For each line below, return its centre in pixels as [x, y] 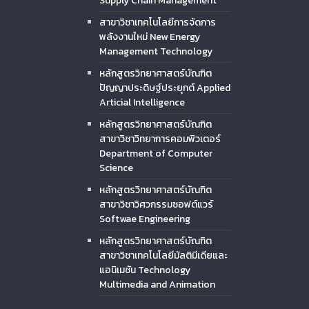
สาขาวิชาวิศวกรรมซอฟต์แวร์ [156, 204]
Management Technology [156, 51]
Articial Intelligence [142, 102]
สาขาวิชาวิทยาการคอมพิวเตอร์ [160, 139]
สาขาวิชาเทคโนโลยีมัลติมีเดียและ [163, 255]
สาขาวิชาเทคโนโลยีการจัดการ [158, 22]
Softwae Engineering [145, 219]
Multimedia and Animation [157, 284]
